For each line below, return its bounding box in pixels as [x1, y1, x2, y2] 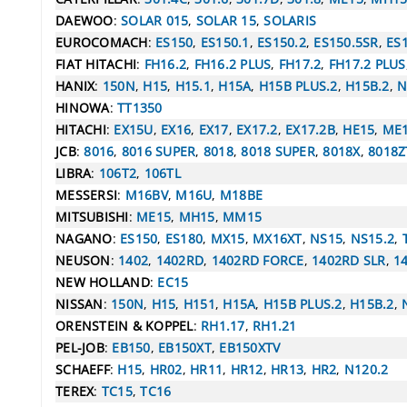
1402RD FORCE [211, 251, 304, 269]
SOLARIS [263, 11, 316, 29]
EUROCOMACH [55, 33, 148, 51]
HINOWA [55, 98, 110, 116]
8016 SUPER [121, 142, 196, 160]
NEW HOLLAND [55, 273, 150, 291]
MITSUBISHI [55, 207, 129, 225]
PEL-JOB [55, 338, 104, 356]
